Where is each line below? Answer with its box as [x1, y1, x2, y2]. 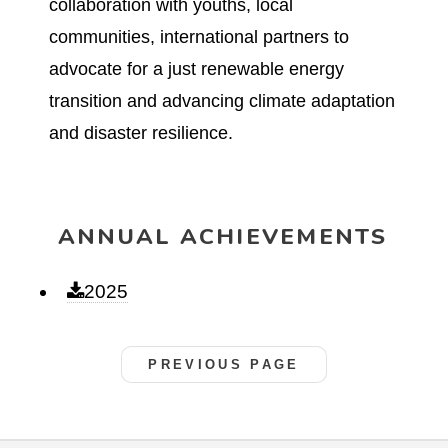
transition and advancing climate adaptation [48, 90, 395, 111]
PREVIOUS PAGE [148, 356, 300, 372]
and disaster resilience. [48, 122, 233, 143]
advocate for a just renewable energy [48, 58, 344, 79]
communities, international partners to [48, 26, 349, 47]
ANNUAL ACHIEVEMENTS [58, 221, 388, 249]
